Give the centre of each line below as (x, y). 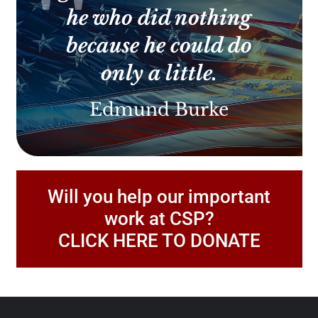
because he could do (159, 46)
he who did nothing (159, 18)
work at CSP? (159, 219)
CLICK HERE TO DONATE (159, 241)
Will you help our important (159, 197)
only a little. (159, 73)
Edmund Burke (159, 110)
